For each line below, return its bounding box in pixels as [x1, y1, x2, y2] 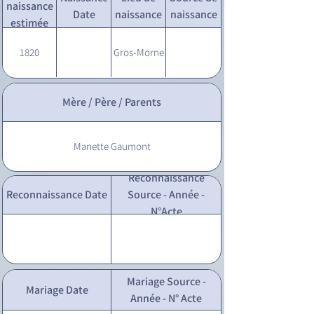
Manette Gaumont [73, 139, 151, 153]
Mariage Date [25, 282, 88, 297]
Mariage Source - [126, 273, 206, 289]
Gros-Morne [113, 46, 164, 59]
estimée [11, 15, 48, 30]
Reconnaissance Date [6, 187, 107, 202]
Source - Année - [128, 187, 205, 202]
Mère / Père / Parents [62, 95, 161, 109]
